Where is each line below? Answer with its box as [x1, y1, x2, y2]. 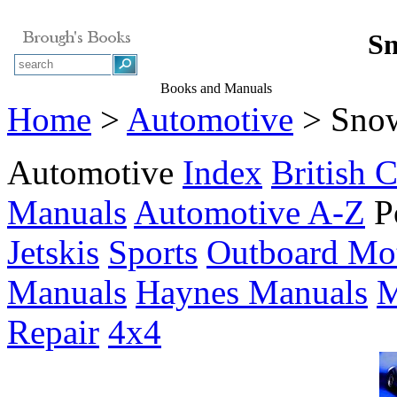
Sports [108, 233, 198, 271]
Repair [7, 313, 99, 351]
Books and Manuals [160, 80, 272, 96]
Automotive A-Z [134, 193, 365, 231]
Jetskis [7, 233, 99, 271]
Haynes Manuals [136, 273, 368, 311]
